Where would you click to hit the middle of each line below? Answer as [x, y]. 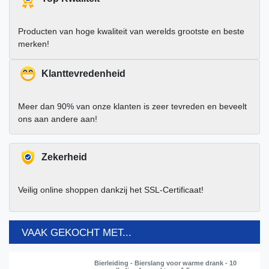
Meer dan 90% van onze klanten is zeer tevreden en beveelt [132, 107]
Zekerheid [64, 157]
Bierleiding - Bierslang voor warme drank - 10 [166, 263]
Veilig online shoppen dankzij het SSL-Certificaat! [111, 190]
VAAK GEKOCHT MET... [77, 233]
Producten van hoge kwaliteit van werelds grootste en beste [131, 32]
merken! [34, 44]
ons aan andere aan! [58, 119]
